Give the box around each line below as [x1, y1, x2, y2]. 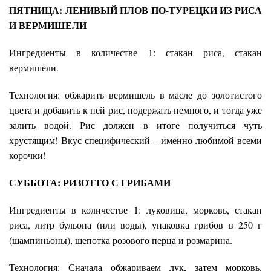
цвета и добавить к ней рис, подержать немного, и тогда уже [9, 103, 262, 117]
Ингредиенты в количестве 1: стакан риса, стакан [9, 46, 262, 59]
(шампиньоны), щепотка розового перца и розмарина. [9, 233, 232, 247]
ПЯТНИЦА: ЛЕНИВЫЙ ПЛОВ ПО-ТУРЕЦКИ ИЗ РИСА [9, 3, 262, 18]
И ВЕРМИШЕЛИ [9, 18, 87, 33]
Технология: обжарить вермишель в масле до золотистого [9, 88, 262, 102]
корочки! [9, 149, 46, 162]
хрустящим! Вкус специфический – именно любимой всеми [9, 134, 262, 147]
